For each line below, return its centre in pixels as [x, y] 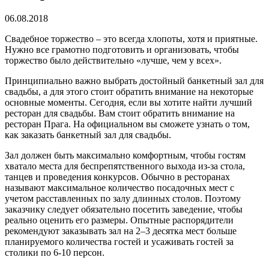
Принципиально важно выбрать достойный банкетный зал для [134, 80]
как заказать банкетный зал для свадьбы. [88, 134]
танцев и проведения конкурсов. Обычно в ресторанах [117, 177]
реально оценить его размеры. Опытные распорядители [119, 220]
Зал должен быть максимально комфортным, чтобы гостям [125, 155]
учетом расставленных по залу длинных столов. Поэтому [123, 198]
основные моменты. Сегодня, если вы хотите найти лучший [128, 102]
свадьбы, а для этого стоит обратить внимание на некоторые [129, 91]
